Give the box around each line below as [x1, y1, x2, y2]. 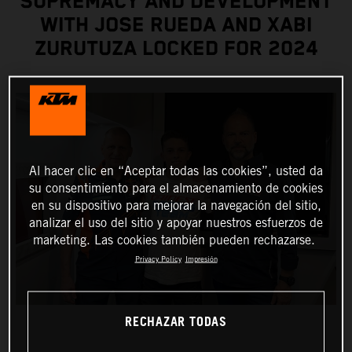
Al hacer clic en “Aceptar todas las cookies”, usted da [29, 163, 323, 178]
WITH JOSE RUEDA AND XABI [40, 13, 312, 38]
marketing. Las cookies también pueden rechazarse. [33, 232, 315, 247]
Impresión [185, 254, 218, 263]
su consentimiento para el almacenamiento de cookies [29, 180, 323, 196]
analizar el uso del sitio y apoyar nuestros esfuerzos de [29, 214, 323, 230]
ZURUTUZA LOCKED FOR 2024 [34, 37, 318, 62]
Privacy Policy [134, 254, 181, 263]
